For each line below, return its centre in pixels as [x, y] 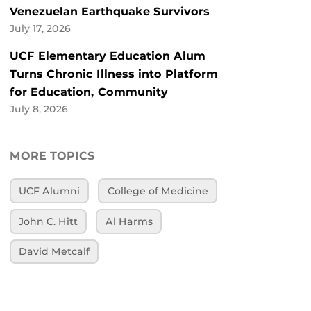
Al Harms [129, 221]
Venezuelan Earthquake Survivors [110, 12]
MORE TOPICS [52, 156]
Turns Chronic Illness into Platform [114, 74]
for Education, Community [89, 92]
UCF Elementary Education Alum [108, 56]
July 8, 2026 [39, 109]
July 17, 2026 [40, 29]
